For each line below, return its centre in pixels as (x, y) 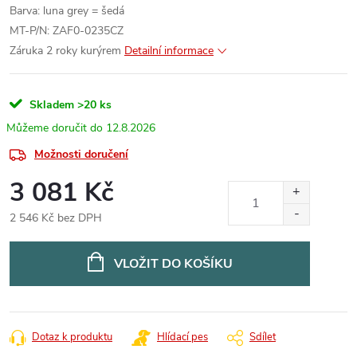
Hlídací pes (182, 337)
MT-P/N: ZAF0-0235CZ (67, 31)
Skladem (50, 105)
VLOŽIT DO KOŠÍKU (173, 264)
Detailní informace (169, 51)
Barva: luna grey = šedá (67, 11)
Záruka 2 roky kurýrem (65, 51)
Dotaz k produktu (72, 337)
